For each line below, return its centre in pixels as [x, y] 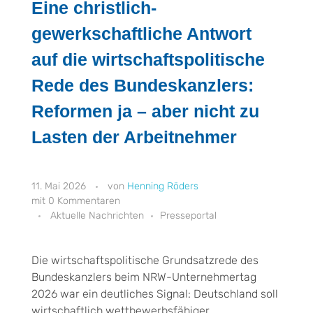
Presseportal [188, 215]
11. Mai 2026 [59, 186]
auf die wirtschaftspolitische [148, 59]
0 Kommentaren [84, 201]
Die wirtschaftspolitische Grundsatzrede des [145, 260]
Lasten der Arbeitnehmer [134, 137]
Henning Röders [163, 186]
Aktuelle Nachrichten [97, 215]
